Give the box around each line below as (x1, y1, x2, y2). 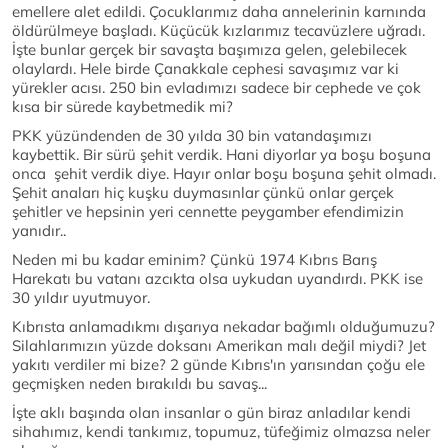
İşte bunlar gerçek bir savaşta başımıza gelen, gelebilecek (12, 40, 407, 60)
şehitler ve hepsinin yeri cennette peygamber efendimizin (12, 202, 404, 222)
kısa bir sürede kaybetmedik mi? (12, 97, 233, 117)
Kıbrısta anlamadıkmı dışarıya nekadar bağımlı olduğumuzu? (12, 317, 435, 337)
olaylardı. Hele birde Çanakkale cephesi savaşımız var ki (12, 59, 399, 79)
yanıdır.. (12, 221, 70, 241)
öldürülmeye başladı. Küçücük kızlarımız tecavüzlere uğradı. (12, 21, 425, 41)
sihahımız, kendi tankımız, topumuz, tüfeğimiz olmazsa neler (12, 422, 430, 442)
